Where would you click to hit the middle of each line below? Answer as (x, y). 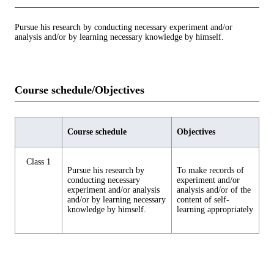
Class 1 (39, 162)
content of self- (203, 200)
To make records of (210, 171)
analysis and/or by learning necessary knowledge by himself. (119, 37)
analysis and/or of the (214, 190)
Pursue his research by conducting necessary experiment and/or (124, 27)
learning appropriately (215, 210)
